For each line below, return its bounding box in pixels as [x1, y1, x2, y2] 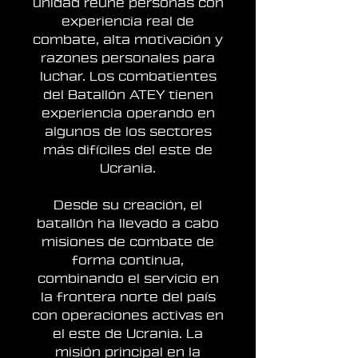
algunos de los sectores [44, 125, 212, 138]
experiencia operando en [41, 107, 215, 120]
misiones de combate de [42, 236, 214, 249]
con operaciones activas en [32, 309, 224, 322]
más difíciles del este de [43, 144, 213, 157]
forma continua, [72, 254, 184, 267]
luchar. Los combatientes [39, 70, 217, 83]
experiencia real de [62, 15, 194, 28]
